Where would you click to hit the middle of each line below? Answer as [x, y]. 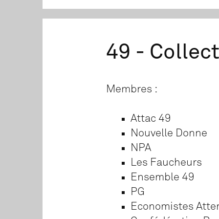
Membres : [132, 89]
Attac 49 [151, 119]
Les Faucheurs [166, 163]
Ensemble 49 [163, 177]
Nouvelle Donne [169, 133]
